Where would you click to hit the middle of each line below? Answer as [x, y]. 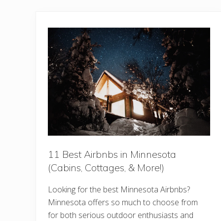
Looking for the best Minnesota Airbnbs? [119, 190]
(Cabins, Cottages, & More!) [106, 168]
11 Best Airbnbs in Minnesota [112, 154]
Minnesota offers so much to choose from [123, 203]
